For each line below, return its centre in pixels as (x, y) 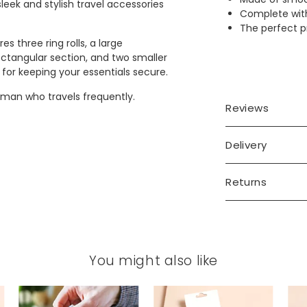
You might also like (153, 261)
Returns (246, 182)
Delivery (246, 145)
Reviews (247, 108)
